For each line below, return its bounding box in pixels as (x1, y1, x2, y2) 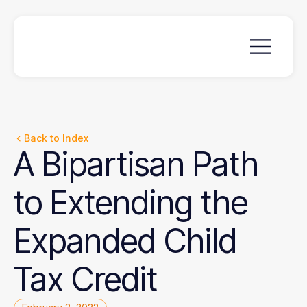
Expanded (14, 221, 156, 261)
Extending (50, 182, 193, 223)
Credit (71, 259, 158, 299)
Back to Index (24, 132, 88, 144)
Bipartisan (42, 144, 185, 184)
